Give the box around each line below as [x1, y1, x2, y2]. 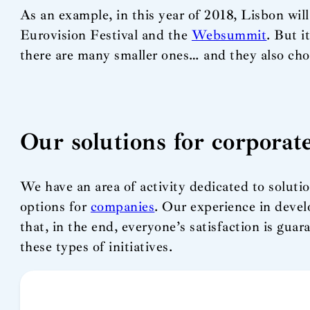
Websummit [191, 26, 267, 44]
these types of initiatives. [19, 238, 173, 256]
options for [19, 198, 91, 216]
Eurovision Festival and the [19, 26, 192, 44]
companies [90, 198, 155, 216]
